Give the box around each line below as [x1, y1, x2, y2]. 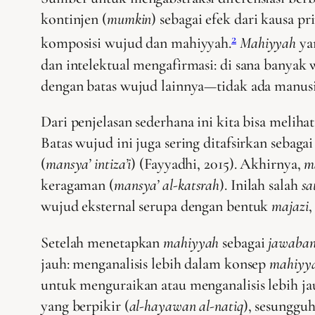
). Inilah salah [219, 176, 302, 195]
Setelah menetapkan [41, 233, 164, 252]
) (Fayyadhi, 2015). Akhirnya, [131, 155, 304, 174]
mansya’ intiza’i [45, 155, 131, 174]
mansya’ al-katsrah [113, 176, 220, 195]
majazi [271, 197, 309, 216]
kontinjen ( [41, 10, 107, 29]
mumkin [106, 10, 152, 29]
